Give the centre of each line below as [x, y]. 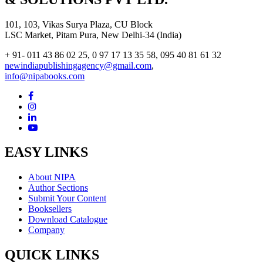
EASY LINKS [46, 152]
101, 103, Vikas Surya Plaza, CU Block [79, 24]
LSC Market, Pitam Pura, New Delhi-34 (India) [93, 35]
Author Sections [58, 188]
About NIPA [52, 177]
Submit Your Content [67, 198]
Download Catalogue [68, 220]
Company [46, 230]
